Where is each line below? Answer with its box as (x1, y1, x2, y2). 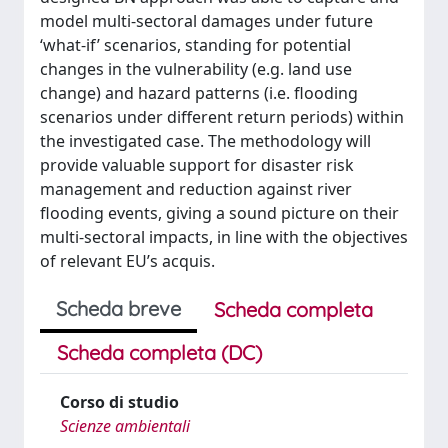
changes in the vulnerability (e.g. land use (40, 58, 352, 80)
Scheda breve (56, 296, 181, 321)
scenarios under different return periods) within (40, 106, 404, 128)
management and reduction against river (40, 178, 352, 200)
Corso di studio (60, 391, 179, 413)
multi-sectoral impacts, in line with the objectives (40, 226, 408, 248)
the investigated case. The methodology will (40, 130, 371, 152)
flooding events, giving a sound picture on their (40, 202, 399, 224)
